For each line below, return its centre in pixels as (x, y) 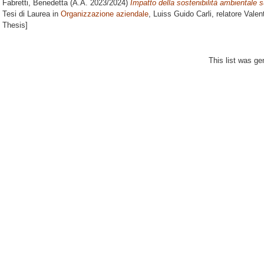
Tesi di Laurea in (32, 14)
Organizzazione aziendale (105, 14)
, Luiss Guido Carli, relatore (196, 14)
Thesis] (15, 25)
